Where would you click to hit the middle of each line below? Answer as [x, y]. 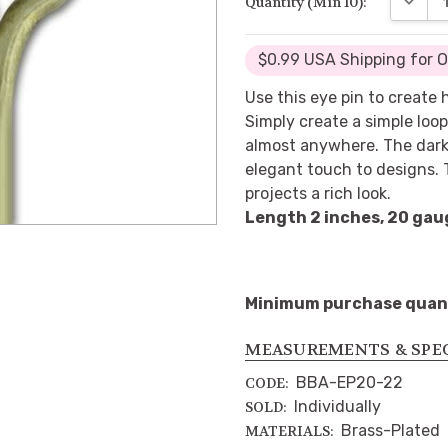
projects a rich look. [318, 193]
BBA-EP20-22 [350, 382]
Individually [338, 406]
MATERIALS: [290, 430]
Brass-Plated [391, 430]
